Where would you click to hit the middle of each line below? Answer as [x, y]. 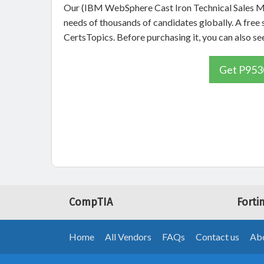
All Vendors [128, 237]
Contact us [217, 237]
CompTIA [91, 202]
